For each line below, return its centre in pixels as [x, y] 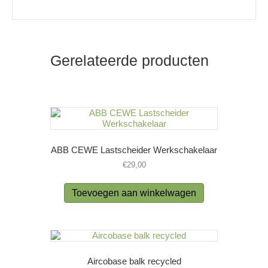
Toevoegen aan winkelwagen [134, 193]
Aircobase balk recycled [134, 261]
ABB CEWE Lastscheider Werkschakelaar [134, 150]
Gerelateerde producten [130, 61]
